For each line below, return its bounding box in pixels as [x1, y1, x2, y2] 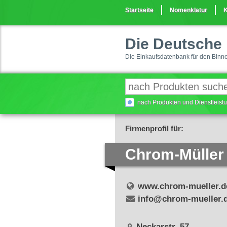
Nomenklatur [170, 7, 207, 14]
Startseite [125, 7, 154, 14]
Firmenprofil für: [125, 124, 183, 133]
